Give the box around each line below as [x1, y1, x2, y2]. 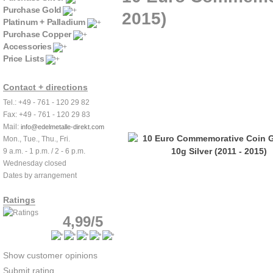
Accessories [3, 41, 52, 51]
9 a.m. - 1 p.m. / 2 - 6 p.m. [3, 147, 85, 155]
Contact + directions [3, 82, 88, 92]
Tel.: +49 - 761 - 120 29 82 [3, 98, 90, 107]
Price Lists [3, 54, 44, 63]
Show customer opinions [3, 250, 97, 260]
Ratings [3, 195, 35, 205]
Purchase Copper [3, 29, 71, 39]
